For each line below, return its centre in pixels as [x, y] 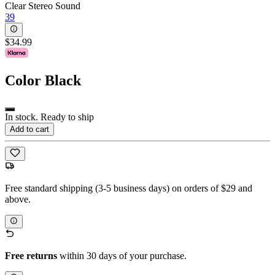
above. [18, 199]
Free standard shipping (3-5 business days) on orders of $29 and [129, 188]
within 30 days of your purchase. [122, 256]
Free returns [31, 256]
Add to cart [29, 130]
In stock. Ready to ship [49, 117]
